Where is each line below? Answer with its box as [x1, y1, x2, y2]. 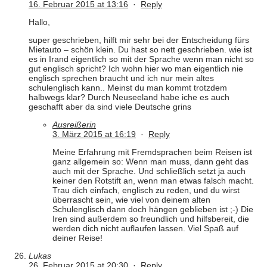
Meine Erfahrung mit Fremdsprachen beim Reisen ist [52, 147, 252, 157]
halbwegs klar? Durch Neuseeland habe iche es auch [29, 92, 229, 103]
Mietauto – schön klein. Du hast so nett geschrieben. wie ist [29, 45, 252, 55]
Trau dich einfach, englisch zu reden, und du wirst [52, 185, 240, 195]
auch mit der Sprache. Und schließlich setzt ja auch [52, 166, 246, 176]
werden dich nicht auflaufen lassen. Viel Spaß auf [52, 223, 238, 234]
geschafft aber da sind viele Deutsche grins [29, 102, 191, 112]
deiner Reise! [52, 233, 103, 243]
